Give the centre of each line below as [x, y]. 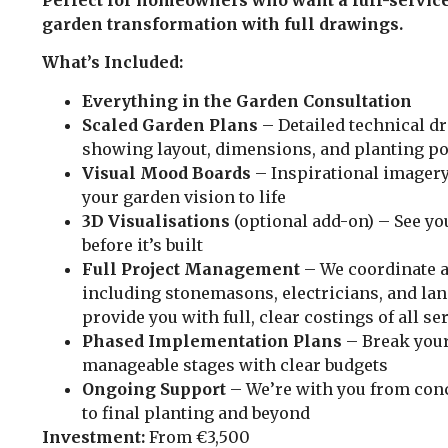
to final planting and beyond [196, 412]
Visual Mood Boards [166, 172]
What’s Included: [112, 62]
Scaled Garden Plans [170, 124]
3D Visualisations [156, 220]
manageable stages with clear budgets [235, 364]
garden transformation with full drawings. [222, 23]
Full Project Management [191, 268]
